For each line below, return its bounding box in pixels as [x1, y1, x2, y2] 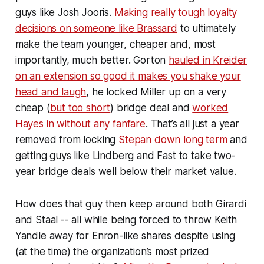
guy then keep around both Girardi [85, 197, 246, 210]
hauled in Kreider [169, 54, 247, 66]
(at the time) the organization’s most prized [15, 245, 210, 258]
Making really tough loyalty [114, 6, 237, 18]
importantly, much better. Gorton [15, 54, 169, 66]
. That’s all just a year [145, 117, 239, 130]
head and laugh [15, 85, 87, 98]
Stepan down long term [118, 133, 227, 146]
